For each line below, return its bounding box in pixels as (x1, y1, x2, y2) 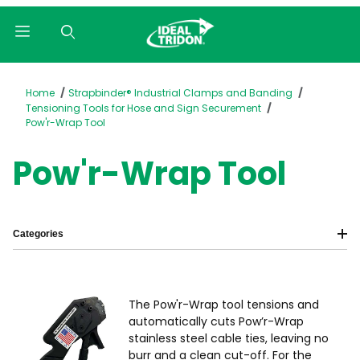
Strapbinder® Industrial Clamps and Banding (67, 86, 292, 100)
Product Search (23, 65, 111, 82)
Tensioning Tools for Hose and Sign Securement (26, 101, 261, 115)
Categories (13, 228, 63, 239)
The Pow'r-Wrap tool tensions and (129, 297, 320, 313)
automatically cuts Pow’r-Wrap (129, 313, 305, 329)
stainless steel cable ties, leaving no (129, 330, 329, 346)
